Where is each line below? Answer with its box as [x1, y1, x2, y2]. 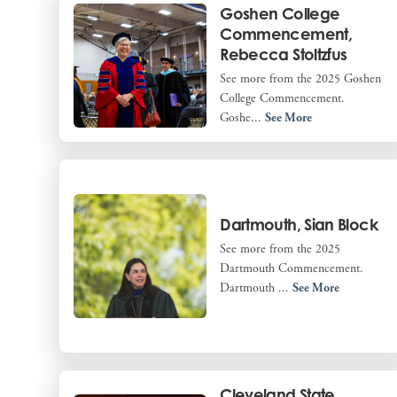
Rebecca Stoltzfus [220, 43, 347, 64]
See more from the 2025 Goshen [220, 70, 382, 87]
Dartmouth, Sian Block [220, 214, 378, 234]
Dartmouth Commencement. [220, 260, 371, 276]
